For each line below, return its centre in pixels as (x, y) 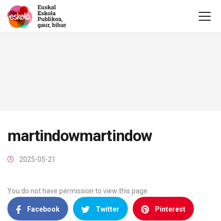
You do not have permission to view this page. (78, 191)
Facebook (43, 209)
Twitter (108, 209)
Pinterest (170, 209)
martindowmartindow (80, 136)
